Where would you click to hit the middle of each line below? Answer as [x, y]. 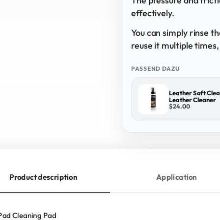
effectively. [153, 13]
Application [177, 177]
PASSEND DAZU [155, 68]
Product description [43, 177]
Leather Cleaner [192, 99]
